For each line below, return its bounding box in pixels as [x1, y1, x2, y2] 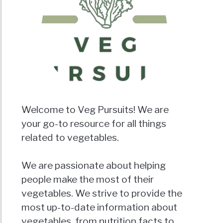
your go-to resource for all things [21, 117, 167, 130]
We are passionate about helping [21, 159, 166, 172]
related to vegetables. [21, 131, 119, 144]
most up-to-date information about [21, 201, 178, 214]
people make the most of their [21, 173, 154, 186]
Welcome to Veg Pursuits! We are [21, 104, 169, 116]
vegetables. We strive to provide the [21, 187, 183, 200]
